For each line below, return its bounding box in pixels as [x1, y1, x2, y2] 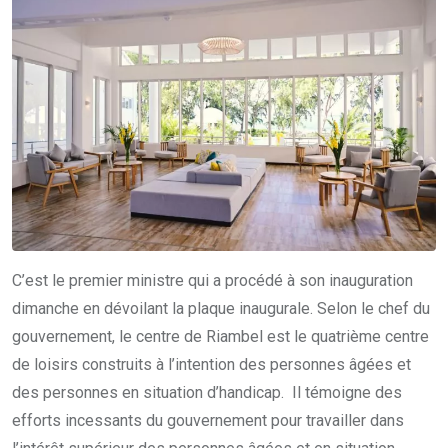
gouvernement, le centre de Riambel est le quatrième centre [12, 326, 429, 346]
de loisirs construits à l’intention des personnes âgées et [12, 354, 411, 374]
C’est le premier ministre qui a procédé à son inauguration [12, 270, 413, 290]
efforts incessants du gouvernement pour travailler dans [12, 410, 404, 430]
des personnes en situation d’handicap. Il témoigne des [12, 382, 402, 402]
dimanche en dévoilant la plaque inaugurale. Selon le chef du [12, 298, 430, 318]
